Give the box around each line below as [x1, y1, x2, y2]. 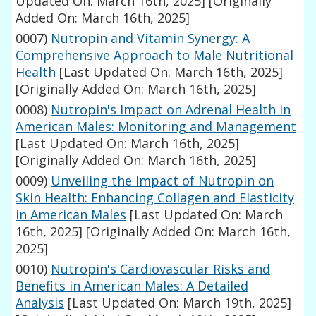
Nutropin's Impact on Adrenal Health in [51, 101, 291, 119]
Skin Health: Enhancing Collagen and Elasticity [16, 189, 295, 207]
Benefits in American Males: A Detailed [16, 277, 249, 295]
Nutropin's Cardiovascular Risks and [51, 260, 271, 278]
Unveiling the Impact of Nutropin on [51, 172, 274, 190]
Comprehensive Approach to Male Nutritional [16, 47, 294, 64]
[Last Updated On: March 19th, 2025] [64, 294, 292, 312]
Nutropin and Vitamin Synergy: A [51, 30, 250, 47]
